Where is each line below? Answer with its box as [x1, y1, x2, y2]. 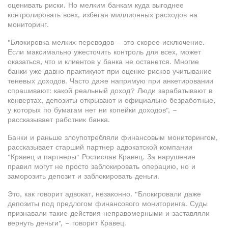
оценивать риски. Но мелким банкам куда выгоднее [8, 1, 184, 9]
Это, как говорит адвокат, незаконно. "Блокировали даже [8, 190, 201, 198]
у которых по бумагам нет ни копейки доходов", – [8, 106, 177, 114]
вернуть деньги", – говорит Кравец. [8, 219, 126, 227]
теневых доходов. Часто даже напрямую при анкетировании [8, 77, 213, 85]
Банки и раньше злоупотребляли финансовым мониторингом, [8, 133, 218, 141]
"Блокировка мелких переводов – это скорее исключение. [8, 38, 205, 46]
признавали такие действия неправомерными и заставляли [8, 209, 210, 217]
